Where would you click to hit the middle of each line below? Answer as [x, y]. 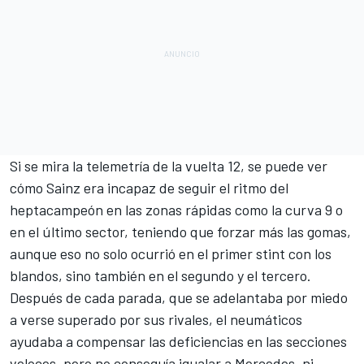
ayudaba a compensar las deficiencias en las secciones [178, 341]
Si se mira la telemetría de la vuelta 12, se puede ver [169, 165]
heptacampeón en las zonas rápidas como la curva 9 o [176, 209]
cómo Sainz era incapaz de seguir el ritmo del [149, 187]
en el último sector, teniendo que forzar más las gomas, [180, 231]
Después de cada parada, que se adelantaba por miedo [179, 297]
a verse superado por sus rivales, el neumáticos [156, 319]
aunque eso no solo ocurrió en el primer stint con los [171, 253]
